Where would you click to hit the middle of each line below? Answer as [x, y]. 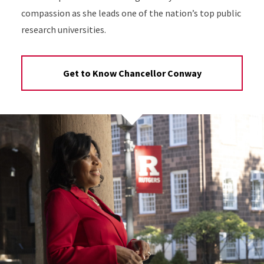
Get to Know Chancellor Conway [132, 73]
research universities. [63, 29]
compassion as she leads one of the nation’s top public [131, 13]
